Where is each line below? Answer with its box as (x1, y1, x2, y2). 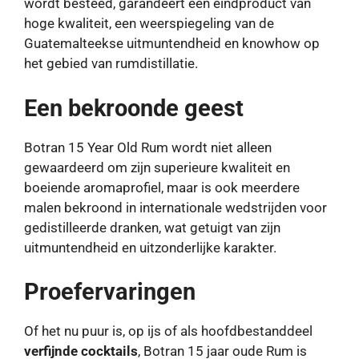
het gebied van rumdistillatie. (24, 55, 198, 72)
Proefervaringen (24, 278, 196, 306)
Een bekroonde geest (24, 94, 244, 122)
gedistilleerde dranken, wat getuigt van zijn (24, 219, 280, 236)
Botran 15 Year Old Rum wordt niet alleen (24, 139, 272, 155)
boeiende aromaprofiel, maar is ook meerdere (24, 179, 300, 196)
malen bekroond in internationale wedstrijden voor (24, 199, 327, 216)
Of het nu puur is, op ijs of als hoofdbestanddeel (24, 323, 313, 340)
